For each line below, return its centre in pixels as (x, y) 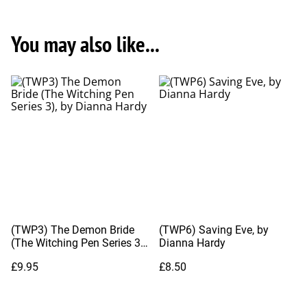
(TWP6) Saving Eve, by (214, 230)
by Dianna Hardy (51, 256)
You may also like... (85, 44)
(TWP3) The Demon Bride (73, 230)
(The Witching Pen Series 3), (79, 243)
